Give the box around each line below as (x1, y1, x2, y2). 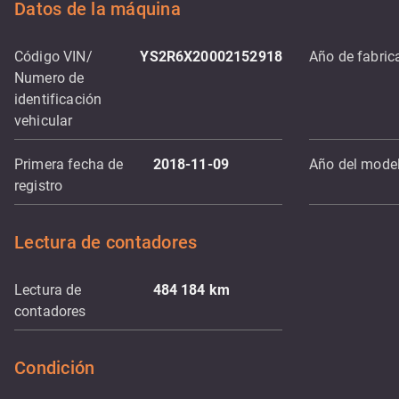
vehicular (14, 112, 73, 129)
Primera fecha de (14, 156, 124, 173)
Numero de (14, 69, 85, 86)
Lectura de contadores (14, 232, 198, 253)
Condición (14, 357, 95, 379)
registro (14, 177, 63, 194)
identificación (14, 91, 102, 108)
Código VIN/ (14, 48, 93, 65)
